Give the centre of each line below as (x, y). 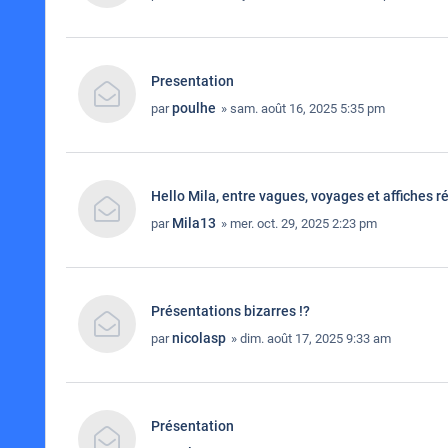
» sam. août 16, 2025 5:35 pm (301, 108)
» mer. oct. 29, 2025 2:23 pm (297, 223)
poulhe (194, 108)
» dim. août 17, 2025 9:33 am (309, 338)
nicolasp (199, 338)
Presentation (192, 81)
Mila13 (194, 223)
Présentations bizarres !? (230, 311)
